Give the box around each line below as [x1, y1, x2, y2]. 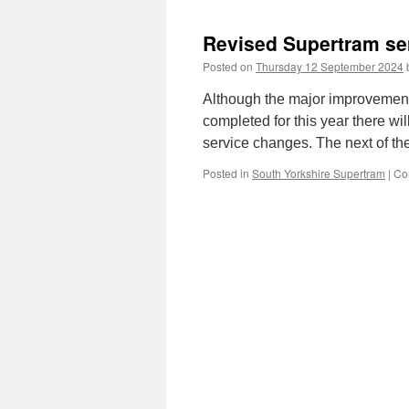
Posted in [203, 165, 249, 181]
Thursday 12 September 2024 [256, 58, 404, 74]
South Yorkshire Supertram [252, 165, 385, 181]
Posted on [203, 58, 253, 74]
